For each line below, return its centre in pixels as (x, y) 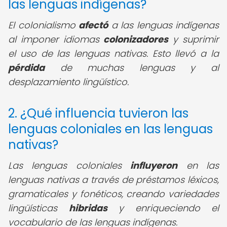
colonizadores (136, 39)
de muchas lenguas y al (132, 68)
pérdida (26, 68)
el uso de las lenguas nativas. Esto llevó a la (113, 53)
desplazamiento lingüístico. (68, 82)
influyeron (154, 165)
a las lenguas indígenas (163, 25)
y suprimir (194, 39)
